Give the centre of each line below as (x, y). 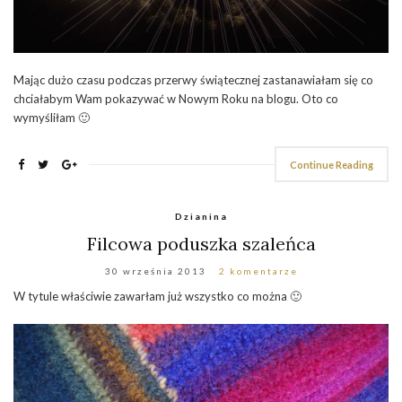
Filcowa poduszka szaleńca (201, 243)
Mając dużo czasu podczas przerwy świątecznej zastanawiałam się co (193, 79)
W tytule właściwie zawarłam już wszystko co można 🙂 (157, 296)
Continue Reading (332, 164)
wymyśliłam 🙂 (52, 117)
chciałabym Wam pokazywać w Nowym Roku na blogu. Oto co (176, 98)
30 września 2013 (155, 271)
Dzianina (201, 216)
